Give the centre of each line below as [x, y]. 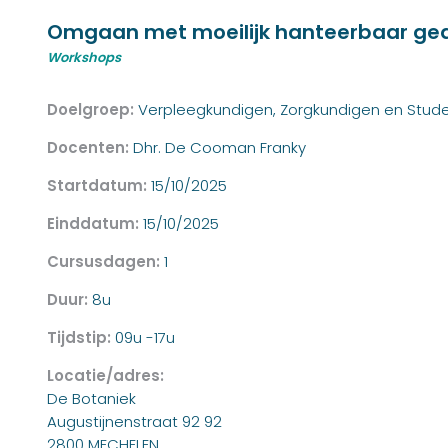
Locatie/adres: [105, 376]
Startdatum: [99, 186]
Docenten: [90, 148]
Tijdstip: [81, 338]
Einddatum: [95, 224]
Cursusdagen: [105, 262]
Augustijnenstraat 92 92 [134, 422]
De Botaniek [91, 399]
